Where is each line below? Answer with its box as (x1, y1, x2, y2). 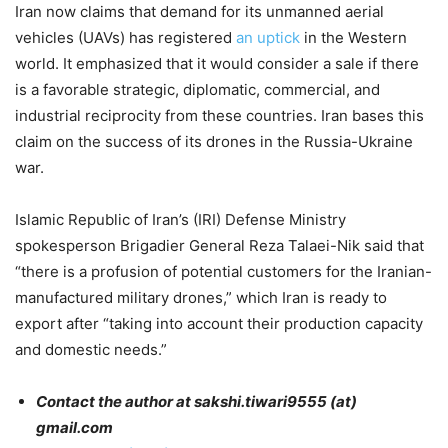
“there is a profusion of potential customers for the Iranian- (15, 261, 432, 281)
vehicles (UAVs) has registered (15, 27, 236, 47)
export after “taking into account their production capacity (15, 313, 423, 333)
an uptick (236, 27, 300, 47)
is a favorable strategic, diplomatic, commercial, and (15, 79, 380, 99)
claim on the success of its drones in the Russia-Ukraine (15, 131, 413, 151)
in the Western (300, 27, 407, 47)
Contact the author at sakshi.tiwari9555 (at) (36, 391, 357, 411)
